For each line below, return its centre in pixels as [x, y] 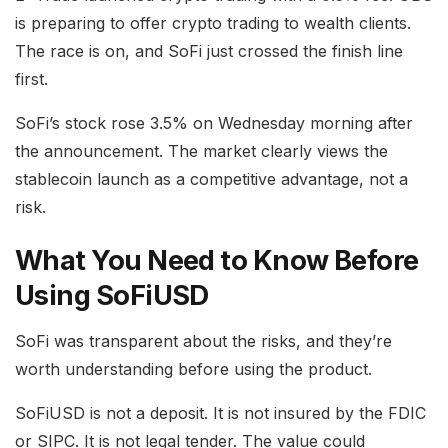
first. [31, 78]
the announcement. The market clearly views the [201, 150]
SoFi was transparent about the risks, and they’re [203, 340]
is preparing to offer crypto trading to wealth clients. [213, 22]
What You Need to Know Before [217, 261]
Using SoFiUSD [112, 296]
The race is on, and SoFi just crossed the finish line [209, 50]
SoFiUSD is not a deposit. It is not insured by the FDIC [220, 412]
